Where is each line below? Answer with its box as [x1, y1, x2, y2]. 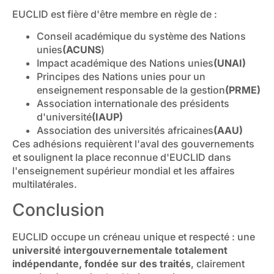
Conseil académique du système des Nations [37, 30, 246, 43]
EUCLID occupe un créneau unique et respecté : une [12, 230, 255, 243]
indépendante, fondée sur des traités [12, 257, 191, 270]
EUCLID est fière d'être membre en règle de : [12, 8, 217, 21]
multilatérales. [12, 178, 77, 191]
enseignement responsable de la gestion [37, 84, 225, 97]
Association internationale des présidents [37, 97, 229, 110]
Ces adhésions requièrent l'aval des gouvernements [12, 138, 254, 150]
